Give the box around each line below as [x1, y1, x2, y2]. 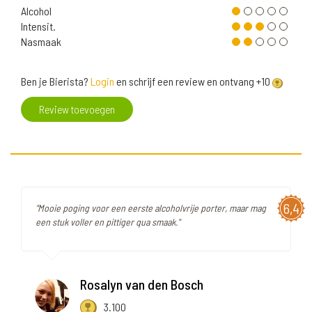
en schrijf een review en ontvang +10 [114, 75, 272, 88]
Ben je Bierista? [21, 75, 91, 88]
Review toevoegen [39, 102, 115, 116]
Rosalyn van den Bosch [80, 276, 203, 293]
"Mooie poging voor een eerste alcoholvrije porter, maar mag [36, 202, 266, 214]
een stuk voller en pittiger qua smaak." [36, 216, 180, 228]
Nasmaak [21, 35, 61, 49]
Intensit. [21, 19, 56, 33]
